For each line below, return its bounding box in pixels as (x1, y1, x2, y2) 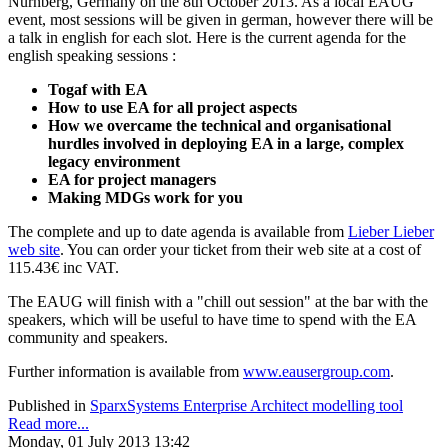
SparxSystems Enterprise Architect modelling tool (90, 396, 403, 414)
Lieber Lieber (348, 222, 434, 240)
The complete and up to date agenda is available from (8, 222, 348, 240)
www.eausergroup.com (243, 362, 390, 380)
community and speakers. (8, 328, 168, 346)
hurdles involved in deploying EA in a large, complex (48, 134, 404, 152)
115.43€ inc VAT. (8, 258, 119, 276)
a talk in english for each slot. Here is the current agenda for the (8, 28, 406, 46)
